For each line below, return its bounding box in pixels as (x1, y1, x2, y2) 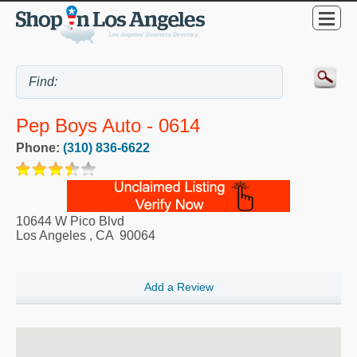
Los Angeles (16, 229, 86, 243)
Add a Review (143, 280, 214, 294)
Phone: (16, 141, 63, 155)
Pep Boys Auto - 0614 (16, 115, 200, 137)
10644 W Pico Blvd (16, 214, 124, 229)
